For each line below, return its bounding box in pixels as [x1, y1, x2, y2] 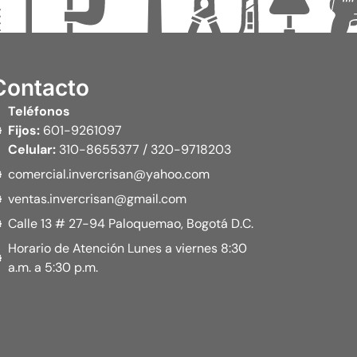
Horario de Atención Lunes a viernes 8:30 [8, 239, 248, 257]
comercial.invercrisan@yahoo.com [8, 165, 210, 182]
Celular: [8, 140, 57, 158]
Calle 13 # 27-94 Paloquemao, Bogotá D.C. [8, 214, 254, 232]
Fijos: [8, 121, 41, 139]
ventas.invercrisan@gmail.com [8, 190, 187, 207]
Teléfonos [8, 102, 79, 120]
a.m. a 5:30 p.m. [8, 258, 99, 276]
